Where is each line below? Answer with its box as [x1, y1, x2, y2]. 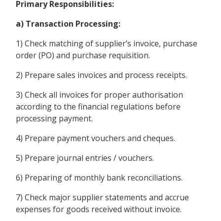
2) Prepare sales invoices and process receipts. [16, 69, 187, 80]
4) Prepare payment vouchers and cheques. [16, 132, 175, 144]
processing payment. [16, 112, 93, 124]
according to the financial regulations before [16, 101, 181, 112]
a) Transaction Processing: [16, 18, 120, 29]
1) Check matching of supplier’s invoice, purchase [16, 37, 197, 49]
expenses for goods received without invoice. [16, 203, 182, 215]
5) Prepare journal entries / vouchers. [16, 152, 154, 163]
